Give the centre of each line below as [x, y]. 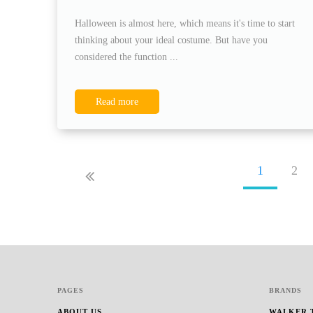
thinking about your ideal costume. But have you [171, 40]
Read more [117, 101]
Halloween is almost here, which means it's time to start [185, 23]
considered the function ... [126, 57]
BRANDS [285, 290]
